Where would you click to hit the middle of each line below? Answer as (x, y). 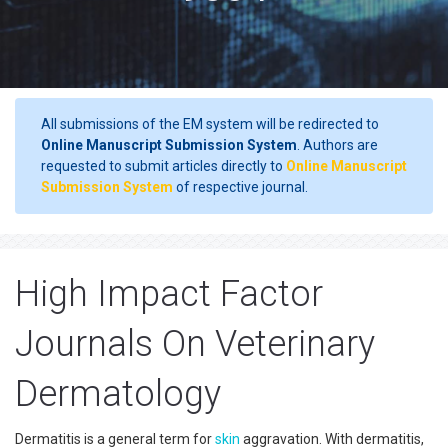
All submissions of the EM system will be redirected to (210, 124)
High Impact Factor (169, 294)
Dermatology (118, 394)
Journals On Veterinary (195, 344)
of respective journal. (240, 187)
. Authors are (337, 145)
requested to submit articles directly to (163, 166)
